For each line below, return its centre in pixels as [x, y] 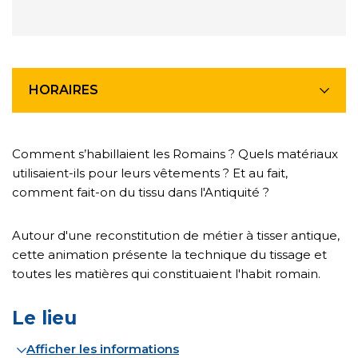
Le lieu [44, 318]
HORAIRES [64, 90]
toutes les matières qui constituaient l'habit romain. [166, 274]
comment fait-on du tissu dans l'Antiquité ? [141, 192]
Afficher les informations [103, 349]
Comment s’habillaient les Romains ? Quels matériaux [175, 154]
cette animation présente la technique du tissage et [169, 255]
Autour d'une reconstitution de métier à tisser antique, [176, 235]
